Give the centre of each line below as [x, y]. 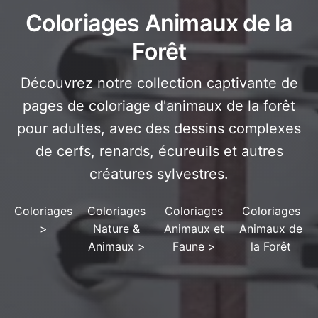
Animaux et [194, 229]
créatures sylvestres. [159, 174]
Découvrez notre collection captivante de [159, 83]
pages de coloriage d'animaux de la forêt [159, 106]
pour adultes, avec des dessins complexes [159, 129]
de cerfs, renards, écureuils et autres [159, 152]
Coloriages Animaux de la [159, 23]
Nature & [117, 229]
